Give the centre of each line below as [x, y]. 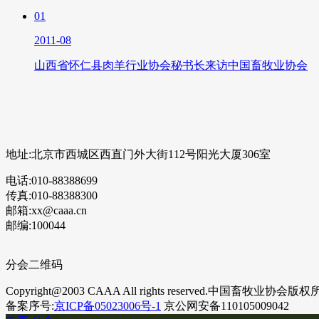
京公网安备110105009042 [225, 306]
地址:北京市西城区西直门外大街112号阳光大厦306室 [138, 154]
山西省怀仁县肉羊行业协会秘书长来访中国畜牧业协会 [171, 65]
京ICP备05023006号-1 [108, 306]
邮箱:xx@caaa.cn [46, 210]
